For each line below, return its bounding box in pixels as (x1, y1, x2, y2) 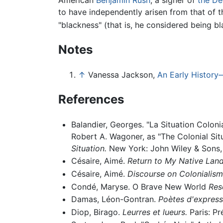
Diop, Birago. (71, 207, 122, 217)
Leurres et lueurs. (122, 207, 187, 217)
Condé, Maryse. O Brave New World (71, 181, 209, 192)
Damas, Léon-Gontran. (71, 194, 158, 205)
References (58, 92, 124, 107)
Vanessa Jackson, (88, 70, 157, 80)
